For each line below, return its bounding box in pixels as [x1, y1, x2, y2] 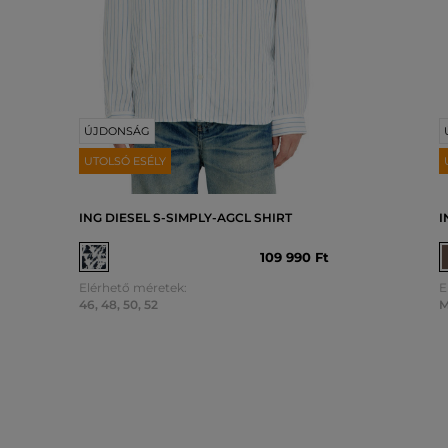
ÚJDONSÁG [84, 123, 150, 138]
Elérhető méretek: [79, 279, 187, 295]
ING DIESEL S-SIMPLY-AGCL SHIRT [79, 209, 292, 225]
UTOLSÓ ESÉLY [84, 153, 166, 168]
